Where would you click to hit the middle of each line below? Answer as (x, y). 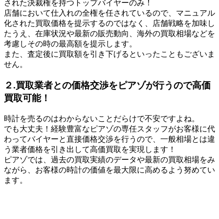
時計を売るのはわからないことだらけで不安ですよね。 (102, 118)
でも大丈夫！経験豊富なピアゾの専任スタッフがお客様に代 (109, 129)
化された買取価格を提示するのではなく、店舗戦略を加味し (109, 23)
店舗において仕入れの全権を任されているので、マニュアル (109, 13)
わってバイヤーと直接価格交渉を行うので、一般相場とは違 (109, 139)
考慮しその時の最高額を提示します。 (70, 44)
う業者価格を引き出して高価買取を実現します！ (90, 149)
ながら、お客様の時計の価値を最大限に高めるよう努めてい (109, 170)
